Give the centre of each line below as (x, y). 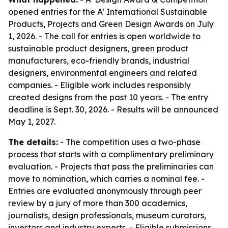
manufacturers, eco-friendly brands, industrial (99, 61)
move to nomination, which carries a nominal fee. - (106, 179)
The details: (33, 142)
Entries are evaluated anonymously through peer (105, 191)
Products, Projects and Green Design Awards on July (111, 24)
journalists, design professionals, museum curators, (107, 215)
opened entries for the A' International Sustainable (108, 12)
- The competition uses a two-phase (129, 142)
